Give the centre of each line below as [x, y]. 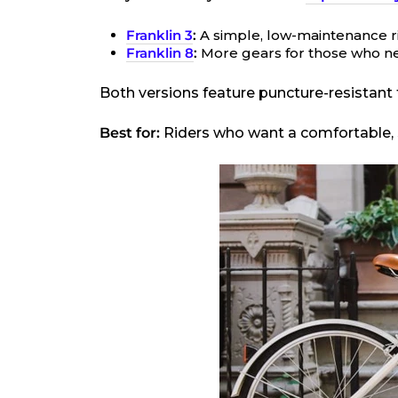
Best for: [130, 133]
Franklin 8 [160, 53]
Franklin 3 [159, 35]
